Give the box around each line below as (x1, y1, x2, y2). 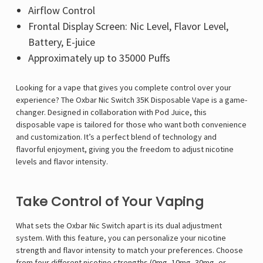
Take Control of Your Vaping (16, 193, 204, 211)
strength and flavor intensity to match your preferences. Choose (16, 245, 243, 256)
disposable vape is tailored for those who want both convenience (16, 119, 247, 130)
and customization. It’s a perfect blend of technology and (16, 131, 217, 143)
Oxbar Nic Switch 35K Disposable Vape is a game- (76, 95, 247, 106)
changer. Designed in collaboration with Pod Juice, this (16, 107, 207, 118)
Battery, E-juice (28, 35, 95, 49)
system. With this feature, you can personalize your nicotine (16, 232, 226, 244)
